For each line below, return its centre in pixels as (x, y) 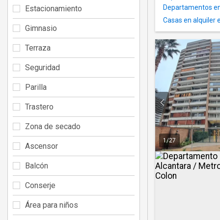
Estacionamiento (54, 8)
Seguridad (42, 67)
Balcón (37, 165)
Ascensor (41, 146)
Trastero (39, 107)
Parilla (36, 87)
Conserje (40, 185)
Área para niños (52, 205)
